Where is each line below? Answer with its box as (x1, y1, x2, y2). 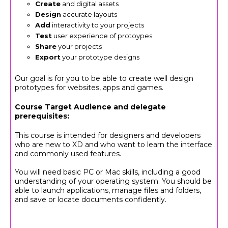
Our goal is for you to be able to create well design (15, 73, 194, 83)
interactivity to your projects (50, 20, 145, 29)
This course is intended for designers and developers (15, 130, 201, 140)
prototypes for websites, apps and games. (15, 82, 164, 92)
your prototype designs (61, 52, 140, 61)
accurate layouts (61, 10, 118, 18)
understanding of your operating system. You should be (15, 176, 212, 186)
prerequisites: (15, 111, 70, 121)
